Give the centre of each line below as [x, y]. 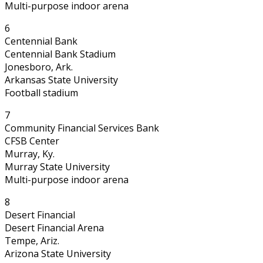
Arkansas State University [61, 80]
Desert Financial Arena [54, 227]
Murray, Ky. [30, 154]
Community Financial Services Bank [82, 128]
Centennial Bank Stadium [60, 54]
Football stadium [41, 92]
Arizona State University [58, 253]
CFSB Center [32, 141]
